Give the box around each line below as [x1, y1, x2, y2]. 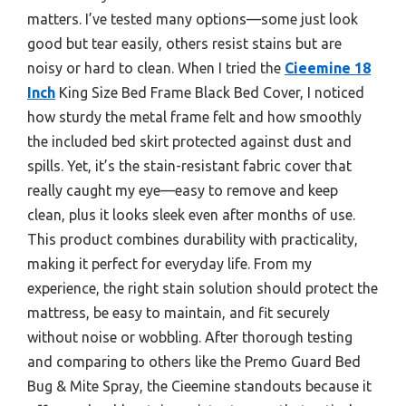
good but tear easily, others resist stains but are [27, 34, 342, 52]
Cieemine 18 [285, 59, 371, 76]
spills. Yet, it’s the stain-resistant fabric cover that [27, 157, 352, 174]
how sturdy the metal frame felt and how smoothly [27, 108, 362, 125]
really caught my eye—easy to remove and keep [27, 181, 338, 198]
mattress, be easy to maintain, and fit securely [27, 304, 330, 321]
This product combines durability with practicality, [27, 230, 358, 247]
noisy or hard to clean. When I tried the [27, 59, 285, 76]
